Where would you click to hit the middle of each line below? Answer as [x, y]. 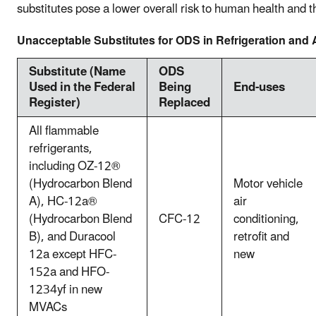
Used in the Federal [82, 87]
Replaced [184, 103]
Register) [55, 103]
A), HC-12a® [63, 201]
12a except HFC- [73, 254]
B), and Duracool [72, 237]
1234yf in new [66, 290]
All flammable [64, 131]
